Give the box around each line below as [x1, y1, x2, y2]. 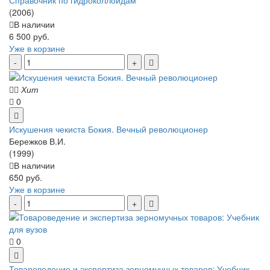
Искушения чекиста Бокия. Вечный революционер [9, 123, 208, 136]
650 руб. [9, 171, 42, 184]
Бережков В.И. [9, 135, 66, 148]
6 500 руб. [9, 30, 49, 42]
